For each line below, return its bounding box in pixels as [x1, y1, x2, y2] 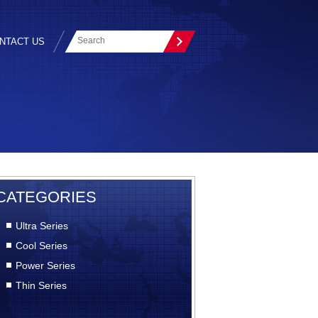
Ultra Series [16, 220, 68, 231]
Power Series [16, 260, 75, 271]
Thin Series [16, 280, 67, 291]
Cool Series [16, 240, 67, 251]
